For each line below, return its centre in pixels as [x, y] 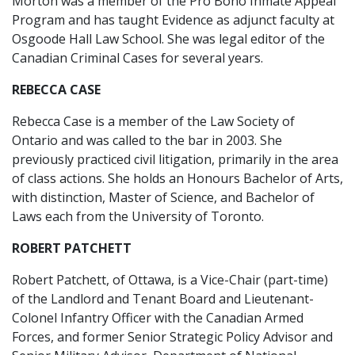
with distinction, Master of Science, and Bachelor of [163, 197]
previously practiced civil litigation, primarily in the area [175, 159]
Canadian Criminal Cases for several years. [137, 58]
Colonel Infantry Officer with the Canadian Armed [158, 318]
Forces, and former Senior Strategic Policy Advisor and [172, 337]
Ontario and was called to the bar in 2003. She [147, 140]
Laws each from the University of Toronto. [138, 216]
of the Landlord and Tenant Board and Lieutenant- [163, 299]
